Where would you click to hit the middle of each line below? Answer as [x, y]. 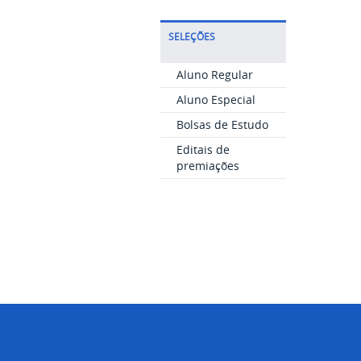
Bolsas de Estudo [222, 124]
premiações [207, 166]
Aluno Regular [214, 75]
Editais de [203, 149]
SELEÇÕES [191, 37]
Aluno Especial [216, 100]
